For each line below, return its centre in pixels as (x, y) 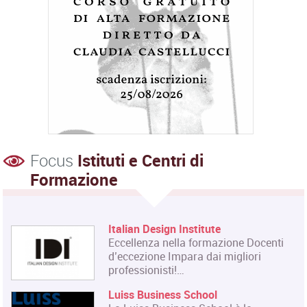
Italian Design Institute (165, 229)
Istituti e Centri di (141, 160)
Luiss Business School (163, 294)
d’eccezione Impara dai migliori (185, 256)
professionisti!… (147, 270)
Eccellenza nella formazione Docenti (196, 242)
